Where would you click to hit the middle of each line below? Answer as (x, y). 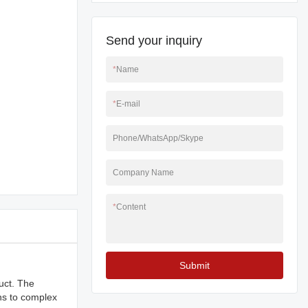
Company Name (143, 173)
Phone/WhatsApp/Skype (158, 138)
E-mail (128, 104)
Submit (195, 265)
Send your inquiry (154, 41)
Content (131, 207)
